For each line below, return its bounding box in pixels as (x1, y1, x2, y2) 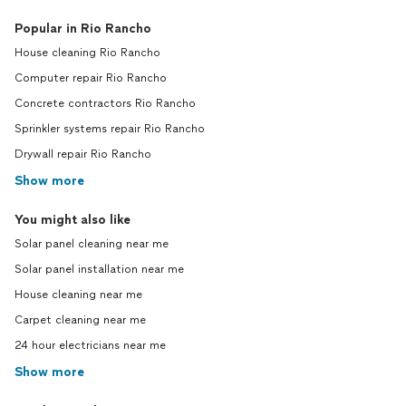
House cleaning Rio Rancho (14, 46, 160, 60)
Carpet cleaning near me (14, 314, 146, 327)
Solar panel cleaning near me (14, 237, 169, 251)
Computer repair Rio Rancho (14, 72, 167, 85)
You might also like (14, 212, 130, 228)
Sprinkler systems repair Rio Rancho (14, 122, 205, 136)
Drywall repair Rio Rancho (14, 148, 151, 161)
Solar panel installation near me (14, 263, 184, 276)
